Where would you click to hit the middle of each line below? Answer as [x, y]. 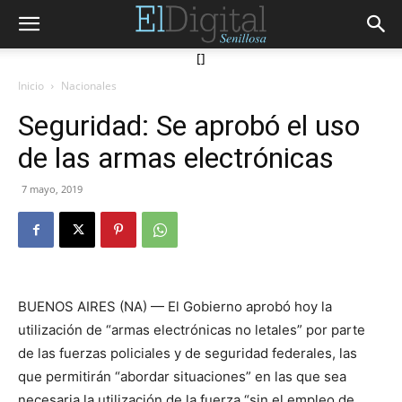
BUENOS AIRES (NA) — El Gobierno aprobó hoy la [175, 306]
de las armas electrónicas [176, 158]
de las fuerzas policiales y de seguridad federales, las [188, 353]
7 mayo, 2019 [52, 189]
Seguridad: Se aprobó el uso [189, 126]
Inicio [31, 86]
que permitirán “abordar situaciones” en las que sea [182, 376]
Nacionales [89, 86]
